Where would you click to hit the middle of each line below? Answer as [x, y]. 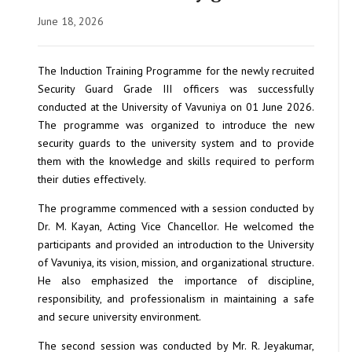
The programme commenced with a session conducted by [176, 209]
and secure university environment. [119, 317]
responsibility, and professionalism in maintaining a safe [176, 299]
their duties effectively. [92, 180]
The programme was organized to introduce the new [176, 125]
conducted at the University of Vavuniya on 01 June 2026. [176, 107]
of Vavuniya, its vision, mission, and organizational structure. [176, 263]
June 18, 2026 [70, 22]
